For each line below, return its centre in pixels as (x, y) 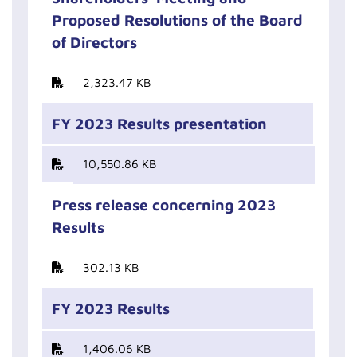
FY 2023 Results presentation (159, 124)
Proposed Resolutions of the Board (177, 20)
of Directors (94, 42)
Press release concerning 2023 (164, 205)
